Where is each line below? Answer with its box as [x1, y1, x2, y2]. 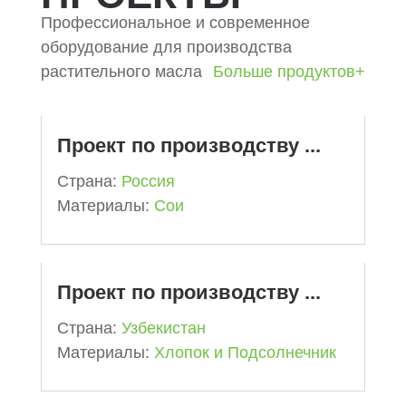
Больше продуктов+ [213, 63, 366, 82]
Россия [121, 172, 175, 191]
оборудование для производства [40, 38, 292, 57]
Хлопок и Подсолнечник [153, 343, 336, 362]
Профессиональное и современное [40, 14, 310, 33]
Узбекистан [121, 319, 206, 338]
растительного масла [40, 63, 202, 82]
